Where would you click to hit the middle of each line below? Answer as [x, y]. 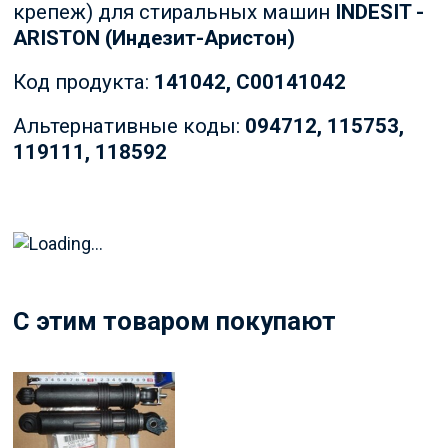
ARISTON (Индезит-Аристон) [153, 38]
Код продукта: [83, 82]
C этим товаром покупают [174, 320]
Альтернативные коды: [128, 126]
